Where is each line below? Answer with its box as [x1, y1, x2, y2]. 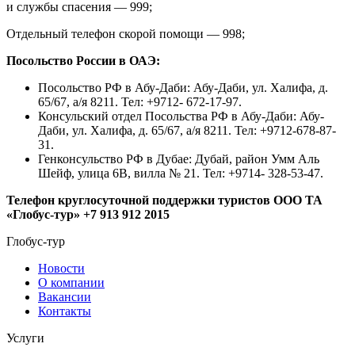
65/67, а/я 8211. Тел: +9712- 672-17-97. [38, 94, 242, 109]
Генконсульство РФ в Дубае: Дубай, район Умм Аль [38, 151, 319, 166]
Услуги [6, 330, 44, 345]
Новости [38, 261, 85, 275]
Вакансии [38, 289, 91, 303]
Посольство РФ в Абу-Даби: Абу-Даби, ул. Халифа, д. [38, 80, 328, 94]
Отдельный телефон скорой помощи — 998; [6, 26, 245, 40]
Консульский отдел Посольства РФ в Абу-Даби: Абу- [38, 109, 324, 123]
